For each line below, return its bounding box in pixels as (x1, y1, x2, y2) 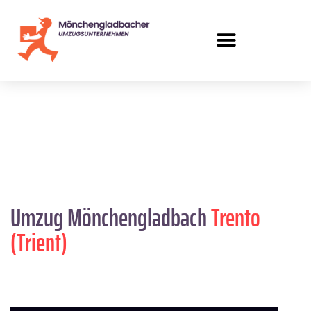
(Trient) (10, 223, 67, 263)
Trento (211, 198, 260, 238)
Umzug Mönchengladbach (10, 198, 211, 238)
